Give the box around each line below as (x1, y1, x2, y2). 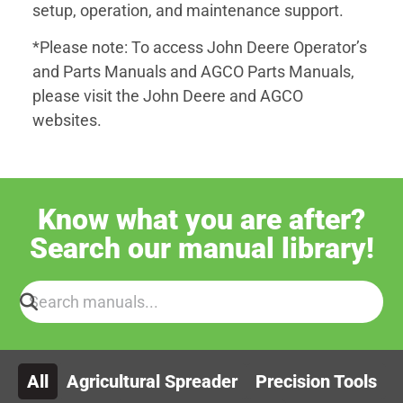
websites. (32, 111, 102, 130)
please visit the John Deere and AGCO (32, 86, 303, 106)
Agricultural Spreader (66, 370, 237, 392)
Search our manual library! (29, 230, 374, 265)
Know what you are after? (38, 201, 365, 237)
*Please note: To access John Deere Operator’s (32, 38, 367, 58)
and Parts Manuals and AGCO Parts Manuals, (32, 62, 354, 82)
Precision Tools (255, 370, 377, 392)
